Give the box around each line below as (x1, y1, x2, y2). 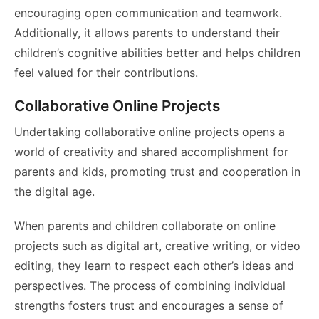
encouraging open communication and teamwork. (14, 6, 282, 21)
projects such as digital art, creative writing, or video (14, 239, 300, 253)
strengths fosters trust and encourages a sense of (14, 298, 283, 313)
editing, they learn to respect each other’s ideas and (14, 258, 294, 273)
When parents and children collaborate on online (14, 219, 276, 234)
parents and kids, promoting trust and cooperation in (14, 164, 300, 179)
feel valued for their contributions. (14, 66, 202, 80)
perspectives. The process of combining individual (14, 278, 286, 293)
